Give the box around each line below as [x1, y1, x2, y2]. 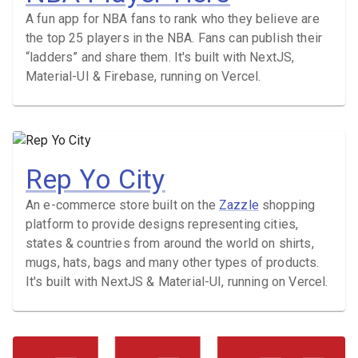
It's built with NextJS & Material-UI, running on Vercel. [26, 274, 328, 290]
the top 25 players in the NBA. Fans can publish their [26, 30, 322, 46]
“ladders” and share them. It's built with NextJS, [26, 50, 295, 66]
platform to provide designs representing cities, [26, 217, 299, 233]
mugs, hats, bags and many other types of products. [26, 255, 320, 271]
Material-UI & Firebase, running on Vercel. [26, 69, 261, 85]
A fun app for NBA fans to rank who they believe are [26, 11, 320, 27]
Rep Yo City [26, 163, 165, 196]
